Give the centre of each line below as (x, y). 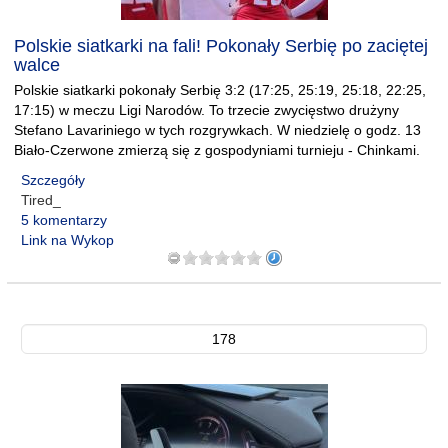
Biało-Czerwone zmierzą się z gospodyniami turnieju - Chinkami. (217, 150)
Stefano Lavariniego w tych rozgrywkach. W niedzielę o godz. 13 (217, 130)
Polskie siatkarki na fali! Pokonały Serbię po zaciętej (221, 46)
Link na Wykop (67, 240)
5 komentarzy (64, 220)
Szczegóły (53, 180)
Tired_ (41, 200)
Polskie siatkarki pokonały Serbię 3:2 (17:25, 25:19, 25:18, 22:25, (220, 90)
